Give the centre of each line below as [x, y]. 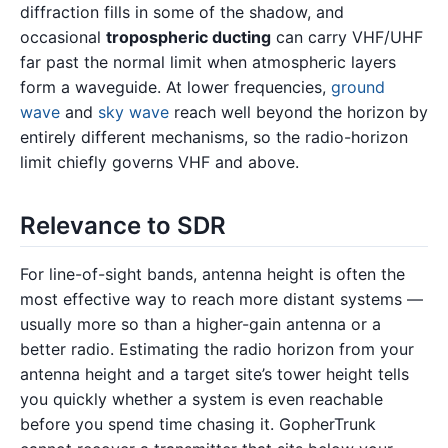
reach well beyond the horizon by [298, 112]
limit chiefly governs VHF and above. [159, 162]
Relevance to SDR [123, 225]
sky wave [133, 112]
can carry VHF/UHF [347, 37]
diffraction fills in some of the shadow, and [182, 12]
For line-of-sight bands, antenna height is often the [212, 273]
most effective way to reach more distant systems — [221, 298]
